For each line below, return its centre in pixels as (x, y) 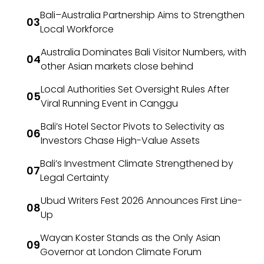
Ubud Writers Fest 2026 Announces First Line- (141, 200)
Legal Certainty (75, 177)
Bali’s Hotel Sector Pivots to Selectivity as (133, 126)
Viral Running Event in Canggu (109, 103)
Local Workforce (77, 29)
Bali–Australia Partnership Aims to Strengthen (142, 15)
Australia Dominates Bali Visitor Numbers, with (143, 52)
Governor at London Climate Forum (121, 252)
